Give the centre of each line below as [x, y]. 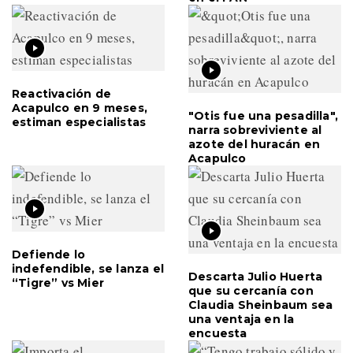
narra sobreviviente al [255, 130]
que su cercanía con [251, 290]
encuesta [218, 333]
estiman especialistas [79, 122]
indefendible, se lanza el [88, 268]
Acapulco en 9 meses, [80, 108]
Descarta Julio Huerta [256, 276]
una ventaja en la [242, 319]
